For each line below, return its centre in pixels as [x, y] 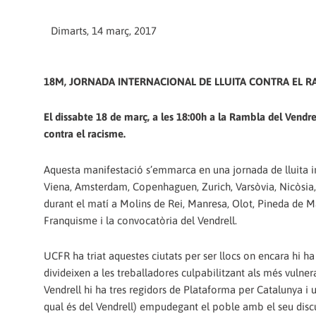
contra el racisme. [85, 134]
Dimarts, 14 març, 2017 [104, 30]
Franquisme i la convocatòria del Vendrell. [140, 220]
